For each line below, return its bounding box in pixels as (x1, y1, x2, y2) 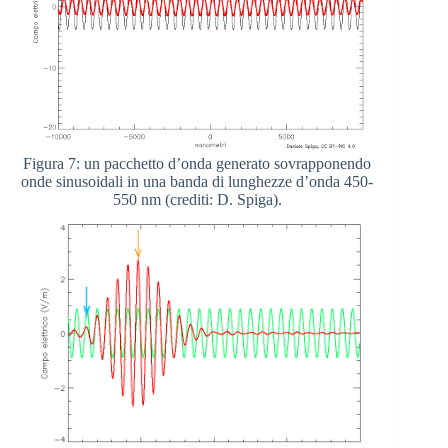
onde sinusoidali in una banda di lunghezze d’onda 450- (21, 172, 374, 190)
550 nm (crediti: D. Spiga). (112, 190, 282, 208)
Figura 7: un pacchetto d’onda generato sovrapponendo (23, 154, 372, 172)
